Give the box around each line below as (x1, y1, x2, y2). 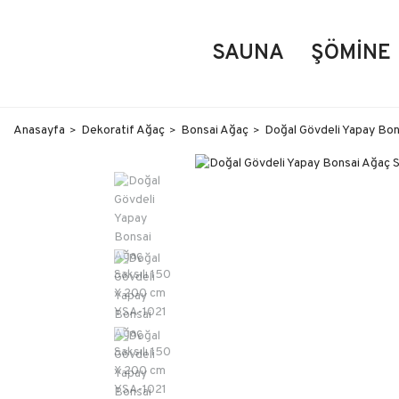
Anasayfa (13, 123, 65, 138)
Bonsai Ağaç (181, 123, 248, 138)
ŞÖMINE (311, 40, 391, 67)
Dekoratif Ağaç (81, 123, 165, 138)
